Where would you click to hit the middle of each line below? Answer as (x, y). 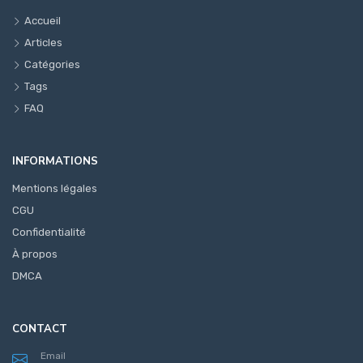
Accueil (43, 21)
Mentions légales (55, 189)
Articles (43, 43)
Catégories (52, 65)
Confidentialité (49, 233)
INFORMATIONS (55, 162)
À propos (35, 254)
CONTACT (40, 329)
